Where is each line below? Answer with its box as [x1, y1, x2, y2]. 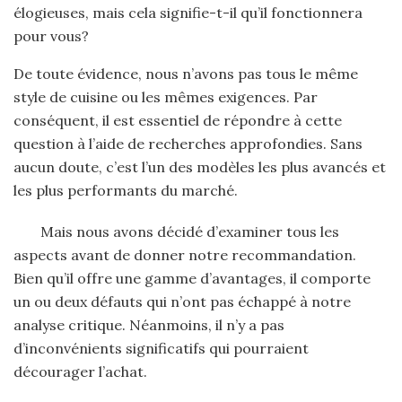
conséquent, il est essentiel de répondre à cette [13, 111, 342, 129]
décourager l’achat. [13, 363, 147, 380]
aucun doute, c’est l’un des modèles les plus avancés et [13, 158, 386, 176]
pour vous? [13, 27, 89, 45]
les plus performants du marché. [13, 181, 238, 199]
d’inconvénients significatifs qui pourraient [13, 339, 309, 357]
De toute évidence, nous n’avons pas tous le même [13, 65, 358, 83]
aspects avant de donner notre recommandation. [13, 246, 356, 264]
